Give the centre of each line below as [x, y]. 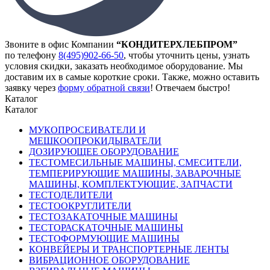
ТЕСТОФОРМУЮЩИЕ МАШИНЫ [104, 238]
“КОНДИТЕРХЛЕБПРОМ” [177, 44]
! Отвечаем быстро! [190, 87]
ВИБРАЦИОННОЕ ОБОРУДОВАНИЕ [109, 260]
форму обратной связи [104, 87]
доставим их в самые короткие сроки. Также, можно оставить [132, 77]
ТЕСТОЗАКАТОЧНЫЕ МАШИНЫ [103, 216]
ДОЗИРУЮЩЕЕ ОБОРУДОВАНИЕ [104, 151]
